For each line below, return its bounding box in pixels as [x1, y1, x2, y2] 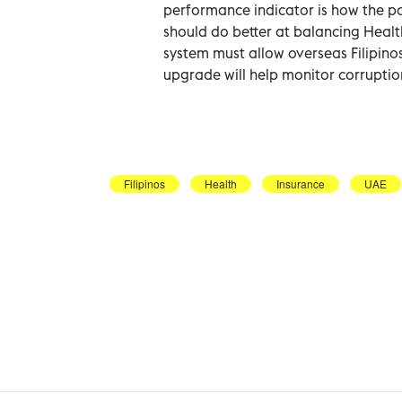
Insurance [276, 175, 325, 191]
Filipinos [124, 175, 165, 191]
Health [205, 175, 237, 191]
